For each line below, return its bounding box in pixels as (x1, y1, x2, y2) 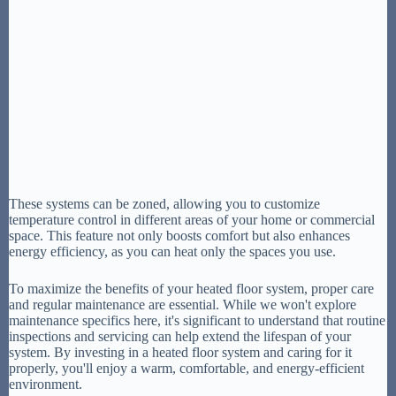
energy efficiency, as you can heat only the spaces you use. (9, 244, 336, 260)
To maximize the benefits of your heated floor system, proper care (9, 281, 374, 297)
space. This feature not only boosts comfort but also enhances (9, 228, 350, 244)
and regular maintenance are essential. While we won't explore (9, 297, 356, 313)
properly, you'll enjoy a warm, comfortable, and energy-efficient (9, 361, 364, 377)
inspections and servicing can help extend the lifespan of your (9, 329, 351, 345)
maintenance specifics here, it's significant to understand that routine (9, 313, 385, 329)
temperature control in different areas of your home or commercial (9, 212, 375, 228)
